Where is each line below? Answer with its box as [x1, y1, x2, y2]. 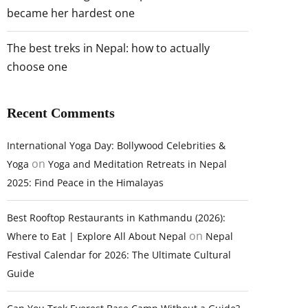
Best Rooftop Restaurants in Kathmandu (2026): [7, 211, 225, 224]
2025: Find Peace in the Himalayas [7, 176, 164, 189]
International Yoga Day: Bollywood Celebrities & [7, 139, 225, 152]
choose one [7, 59, 67, 74]
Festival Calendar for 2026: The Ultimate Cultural [7, 248, 231, 261]
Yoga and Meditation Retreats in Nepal [48, 157, 227, 170]
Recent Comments [7, 105, 115, 120]
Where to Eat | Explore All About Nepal [7, 230, 186, 243]
